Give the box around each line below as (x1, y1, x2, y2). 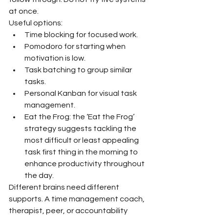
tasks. (24, 77, 46, 86)
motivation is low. (24, 54, 86, 62)
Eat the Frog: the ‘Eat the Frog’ (24, 112, 136, 121)
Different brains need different (9, 183, 121, 191)
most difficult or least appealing (24, 136, 140, 144)
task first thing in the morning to (24, 148, 139, 156)
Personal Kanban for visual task (24, 89, 138, 97)
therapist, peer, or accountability (9, 206, 129, 215)
